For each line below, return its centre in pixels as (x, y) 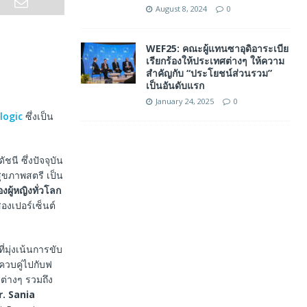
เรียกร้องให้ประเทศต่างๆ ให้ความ (215, 61)
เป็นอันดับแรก (175, 85)
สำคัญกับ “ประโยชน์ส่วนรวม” (209, 73)
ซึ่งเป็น (38, 116)
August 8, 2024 (181, 9)
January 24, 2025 (184, 101)
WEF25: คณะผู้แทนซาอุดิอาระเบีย (217, 48)
